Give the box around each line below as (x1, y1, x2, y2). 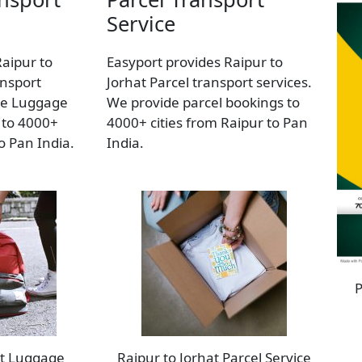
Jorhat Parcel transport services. (107, 73, 312, 92)
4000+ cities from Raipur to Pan (107, 113, 308, 133)
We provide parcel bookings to (107, 93, 300, 112)
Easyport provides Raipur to (107, 53, 283, 72)
